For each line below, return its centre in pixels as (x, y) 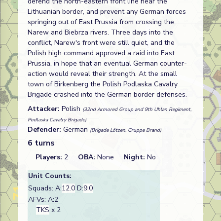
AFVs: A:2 (43, 200)
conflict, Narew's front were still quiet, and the (101, 43)
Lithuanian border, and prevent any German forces (107, 12)
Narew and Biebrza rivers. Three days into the (100, 32)
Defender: (45, 129)
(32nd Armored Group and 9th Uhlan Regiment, (137, 110)
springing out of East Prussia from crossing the (101, 22)
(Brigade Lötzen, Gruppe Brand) (126, 130)
